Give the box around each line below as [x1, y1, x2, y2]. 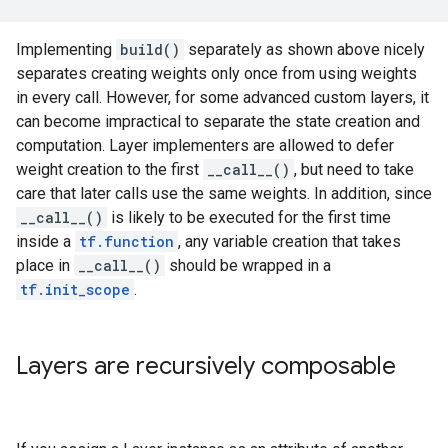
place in [16, 256, 74, 275]
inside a [16, 232, 75, 251]
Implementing [16, 40, 116, 59]
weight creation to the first [16, 160, 203, 179]
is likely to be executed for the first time [107, 208, 391, 227]
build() [120, 40, 180, 59]
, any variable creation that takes [178, 232, 401, 251]
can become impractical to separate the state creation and [16, 112, 420, 131]
